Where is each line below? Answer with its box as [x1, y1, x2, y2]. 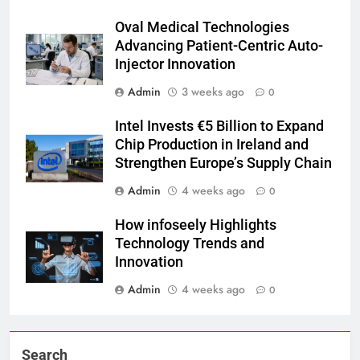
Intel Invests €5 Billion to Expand [115, 117, 324, 134]
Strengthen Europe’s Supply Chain [115, 154, 332, 171]
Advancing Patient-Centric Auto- [115, 37, 323, 54]
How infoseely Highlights [115, 216, 276, 233]
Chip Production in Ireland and [115, 136, 309, 153]
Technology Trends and [115, 235, 264, 252]
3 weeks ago [182, 83, 244, 100]
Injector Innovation [115, 55, 235, 72]
